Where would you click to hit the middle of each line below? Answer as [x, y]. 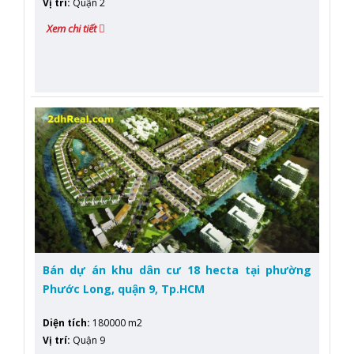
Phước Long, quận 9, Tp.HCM [124, 288]
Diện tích [65, 323]
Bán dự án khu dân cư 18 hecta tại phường [177, 269]
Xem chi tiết [73, 29]
